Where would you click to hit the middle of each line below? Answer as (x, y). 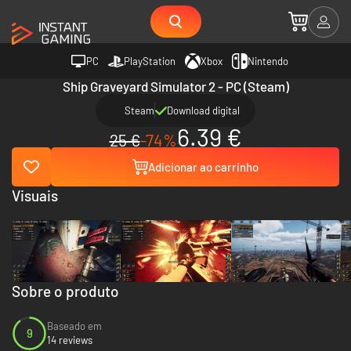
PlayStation (150, 61)
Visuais (35, 195)
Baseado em (74, 326)
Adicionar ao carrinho (203, 167)
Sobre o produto (65, 291)
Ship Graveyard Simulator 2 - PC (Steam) (175, 86)
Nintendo (268, 61)
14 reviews (70, 340)
